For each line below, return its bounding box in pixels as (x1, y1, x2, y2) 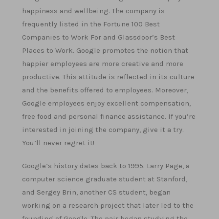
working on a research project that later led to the (22, 201, 194, 210)
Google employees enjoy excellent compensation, (22, 99, 191, 108)
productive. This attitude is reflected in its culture (22, 72, 195, 81)
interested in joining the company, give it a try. (22, 125, 184, 134)
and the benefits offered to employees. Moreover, (22, 86, 188, 94)
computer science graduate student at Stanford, (22, 175, 187, 183)
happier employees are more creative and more (22, 59, 183, 68)
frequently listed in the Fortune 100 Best (22, 20, 160, 28)
